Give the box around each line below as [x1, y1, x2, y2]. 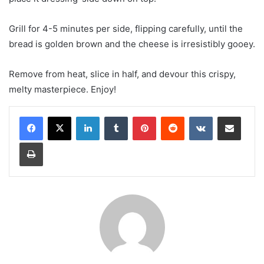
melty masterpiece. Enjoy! [9, 83, 116, 95]
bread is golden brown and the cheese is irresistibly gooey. [9, 38, 255, 49]
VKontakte [212, 111, 250, 121]
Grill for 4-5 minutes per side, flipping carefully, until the [9, 22, 243, 34]
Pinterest [156, 111, 189, 121]
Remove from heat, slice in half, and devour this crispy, [9, 68, 236, 80]
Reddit [184, 111, 207, 121]
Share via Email [240, 111, 259, 121]
